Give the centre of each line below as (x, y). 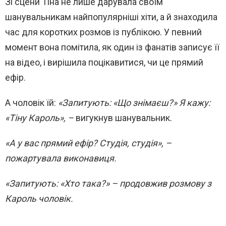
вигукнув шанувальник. (124, 118)
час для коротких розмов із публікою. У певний (103, 32)
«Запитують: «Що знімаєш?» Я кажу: (134, 102)
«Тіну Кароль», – (40, 118)
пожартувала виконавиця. (61, 158)
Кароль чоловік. (39, 198)
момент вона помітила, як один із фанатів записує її (112, 47)
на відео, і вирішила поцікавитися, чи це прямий (104, 62)
